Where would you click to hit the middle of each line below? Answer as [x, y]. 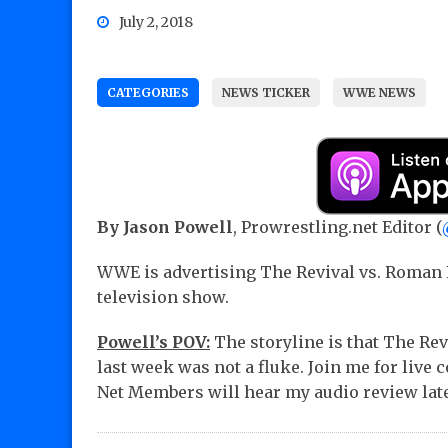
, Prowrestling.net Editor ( [337, 227]
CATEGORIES [148, 93]
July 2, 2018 [156, 22]
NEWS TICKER [266, 93]
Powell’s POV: [153, 342]
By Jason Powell [165, 227]
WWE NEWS [379, 93]
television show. [163, 297]
